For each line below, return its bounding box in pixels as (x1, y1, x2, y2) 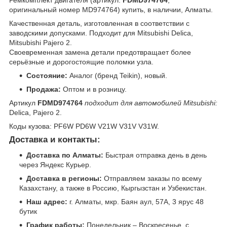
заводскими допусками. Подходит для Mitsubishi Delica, (9, 28, 193, 37)
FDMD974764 (37, 98, 83, 107)
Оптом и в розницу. (61, 85, 127, 93)
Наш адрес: (26, 197, 67, 206)
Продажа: (26, 85, 61, 93)
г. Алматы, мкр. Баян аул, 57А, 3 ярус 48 (67, 197, 204, 206)
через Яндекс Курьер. (19, 160, 91, 169)
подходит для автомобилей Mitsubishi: (85, 98, 217, 107)
